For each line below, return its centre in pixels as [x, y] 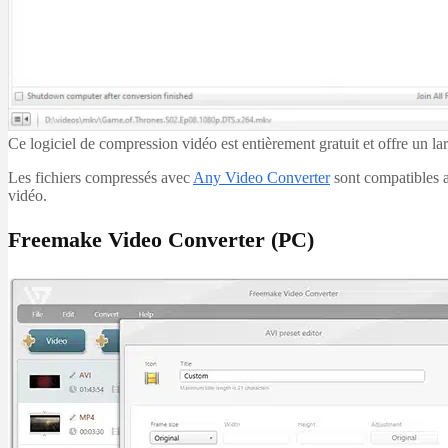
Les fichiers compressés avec [100, 177]
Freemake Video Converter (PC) [161, 239]
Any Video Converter [261, 177]
